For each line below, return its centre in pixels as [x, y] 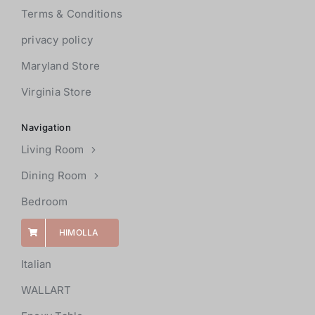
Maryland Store [60, 66]
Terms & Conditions [72, 14]
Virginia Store [56, 92]
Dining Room [54, 176]
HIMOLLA [79, 233]
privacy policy [57, 40]
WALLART [46, 290]
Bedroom [44, 202]
